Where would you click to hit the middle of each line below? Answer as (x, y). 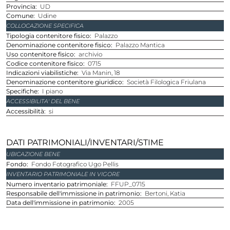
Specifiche (24, 91)
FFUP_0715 (128, 184)
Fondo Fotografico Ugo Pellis (75, 164)
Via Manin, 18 (101, 72)
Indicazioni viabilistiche (43, 72)
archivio (90, 54)
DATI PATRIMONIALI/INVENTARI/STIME (85, 142)
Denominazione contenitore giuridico (67, 82)
